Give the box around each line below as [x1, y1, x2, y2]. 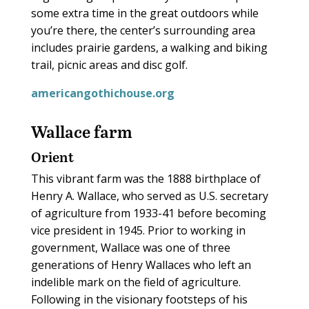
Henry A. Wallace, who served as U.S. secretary [30, 188, 268, 203]
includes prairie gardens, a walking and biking [30, 39, 268, 55]
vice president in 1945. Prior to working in [30, 222, 246, 238]
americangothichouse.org [30, 85, 175, 101]
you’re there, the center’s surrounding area [30, 22, 255, 38]
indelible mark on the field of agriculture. [30, 274, 241, 290]
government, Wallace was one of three [30, 239, 230, 255]
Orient [30, 146, 74, 166]
